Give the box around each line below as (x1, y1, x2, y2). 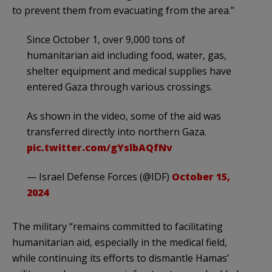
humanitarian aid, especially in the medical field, (12, 235, 227, 249)
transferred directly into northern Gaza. (27, 124, 206, 138)
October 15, (172, 169, 230, 183)
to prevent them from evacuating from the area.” (12, 3, 234, 17)
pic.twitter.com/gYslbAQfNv (27, 140, 172, 154)
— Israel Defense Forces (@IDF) (27, 169, 172, 183)
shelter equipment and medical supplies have (27, 64, 231, 78)
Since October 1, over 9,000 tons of (27, 32, 185, 46)
